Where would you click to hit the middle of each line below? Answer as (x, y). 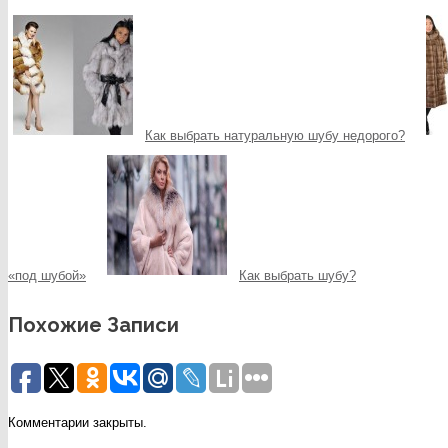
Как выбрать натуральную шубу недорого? (275, 135)
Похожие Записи (93, 324)
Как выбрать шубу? (297, 275)
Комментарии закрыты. (77, 422)
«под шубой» (47, 275)
